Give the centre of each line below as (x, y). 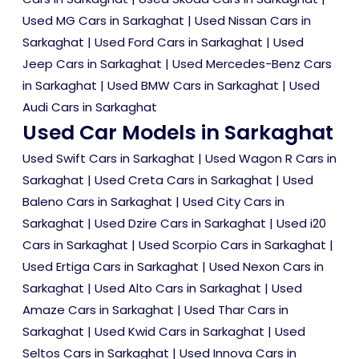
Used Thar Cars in (236, 310)
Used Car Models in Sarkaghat (178, 133)
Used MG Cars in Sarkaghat (103, 20)
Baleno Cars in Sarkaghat (97, 202)
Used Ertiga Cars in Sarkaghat (111, 266)
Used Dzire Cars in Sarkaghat (180, 223)
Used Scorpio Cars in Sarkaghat (232, 245)
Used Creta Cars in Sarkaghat (184, 180)
